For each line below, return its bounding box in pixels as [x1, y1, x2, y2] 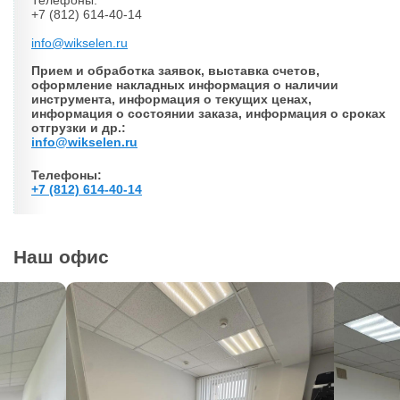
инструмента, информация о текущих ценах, [31, 92, 312, 106]
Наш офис [13, 246, 109, 267]
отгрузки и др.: [31, 121, 126, 135]
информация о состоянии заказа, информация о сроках [31, 106, 386, 121]
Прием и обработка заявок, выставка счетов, [31, 63, 320, 78]
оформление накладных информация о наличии [31, 78, 338, 92]
